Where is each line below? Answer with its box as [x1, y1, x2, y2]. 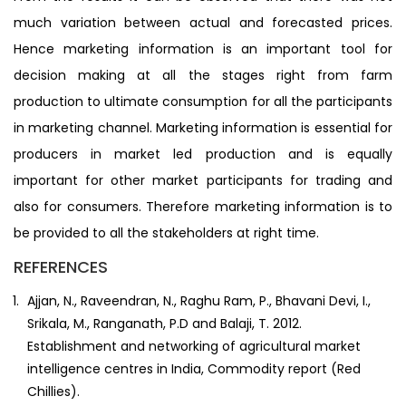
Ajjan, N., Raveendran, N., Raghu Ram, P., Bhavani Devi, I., [27, 291, 371, 310]
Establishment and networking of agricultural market [27, 336, 361, 355]
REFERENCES [14, 255, 108, 278]
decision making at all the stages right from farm [14, 65, 392, 84]
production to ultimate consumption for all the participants [14, 92, 392, 111]
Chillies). [27, 382, 80, 401]
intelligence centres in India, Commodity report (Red [27, 359, 361, 378]
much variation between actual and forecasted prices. [14, 13, 392, 32]
